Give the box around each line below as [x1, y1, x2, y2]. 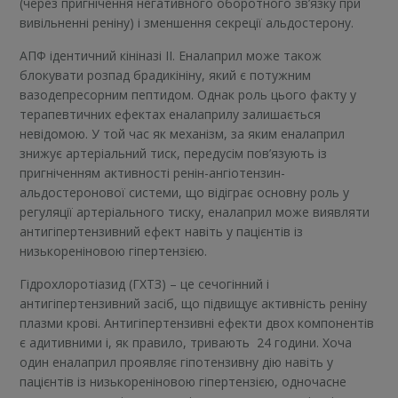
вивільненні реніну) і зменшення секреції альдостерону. [20, 13, 354, 31]
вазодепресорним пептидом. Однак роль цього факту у [20, 85, 357, 103]
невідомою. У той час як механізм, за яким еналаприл [20, 124, 346, 142]
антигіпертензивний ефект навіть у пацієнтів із [20, 222, 304, 240]
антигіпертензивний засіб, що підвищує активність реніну [20, 294, 368, 312]
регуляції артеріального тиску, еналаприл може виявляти [20, 203, 370, 220]
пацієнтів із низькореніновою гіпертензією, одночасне [20, 372, 347, 390]
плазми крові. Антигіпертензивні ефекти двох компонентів [20, 314, 375, 331]
